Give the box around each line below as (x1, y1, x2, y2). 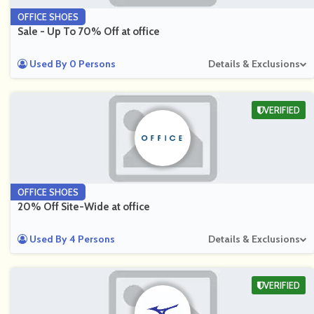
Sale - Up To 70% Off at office (18, 25, 160, 38)
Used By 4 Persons (27, 233, 115, 245)
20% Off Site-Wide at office (18, 200, 150, 213)
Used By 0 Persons (27, 57, 116, 70)
